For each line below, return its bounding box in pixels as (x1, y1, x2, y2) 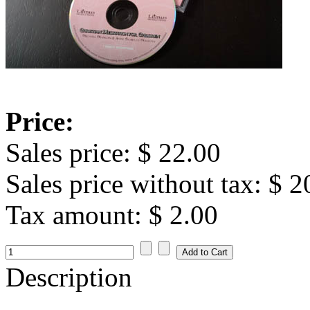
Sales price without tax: (6, 168, 268, 199)
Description (6, 262, 132, 292)
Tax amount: (6, 199, 149, 230)
